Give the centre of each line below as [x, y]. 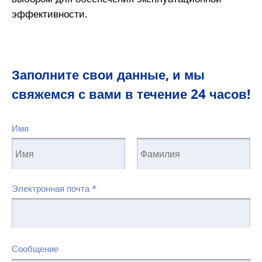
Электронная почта [51, 189]
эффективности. [49, 14]
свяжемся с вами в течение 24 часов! [131, 94]
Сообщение [35, 249]
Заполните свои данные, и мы [108, 74]
